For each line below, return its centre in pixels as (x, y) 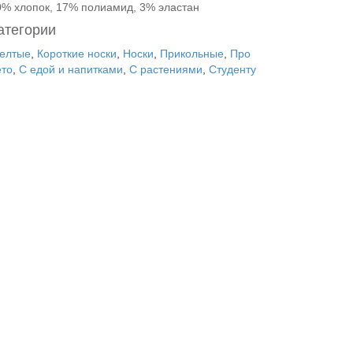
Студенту (232, 69)
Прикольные (192, 54)
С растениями (166, 69)
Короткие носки (77, 54)
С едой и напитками (71, 69)
